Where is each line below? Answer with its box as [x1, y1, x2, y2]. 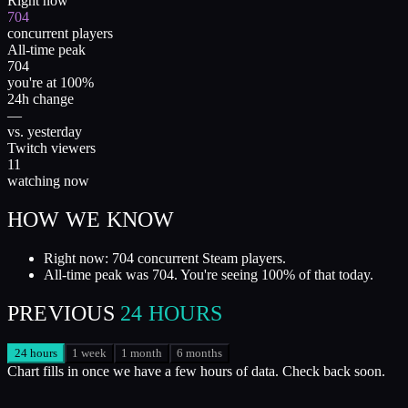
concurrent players [7, 25, 113, 41]
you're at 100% [7, 74, 94, 90]
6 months [177, 346, 222, 361]
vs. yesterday [7, 123, 82, 139]
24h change [7, 90, 74, 107]
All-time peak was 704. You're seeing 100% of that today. [44, 266, 373, 282]
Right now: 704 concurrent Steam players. [44, 250, 286, 266]
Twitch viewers [7, 139, 96, 156]
